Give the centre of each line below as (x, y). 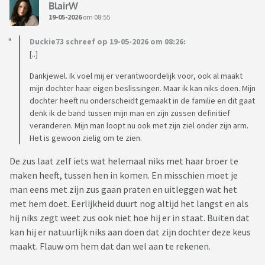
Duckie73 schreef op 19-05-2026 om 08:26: (108, 42)
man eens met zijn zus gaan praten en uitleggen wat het (123, 190)
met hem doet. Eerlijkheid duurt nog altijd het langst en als (129, 204)
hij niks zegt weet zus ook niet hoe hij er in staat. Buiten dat (130, 218)
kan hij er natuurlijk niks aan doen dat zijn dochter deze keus (130, 232)
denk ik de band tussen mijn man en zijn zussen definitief (130, 113)
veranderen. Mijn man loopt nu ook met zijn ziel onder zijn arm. (139, 126)
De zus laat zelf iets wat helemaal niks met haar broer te (124, 161)
